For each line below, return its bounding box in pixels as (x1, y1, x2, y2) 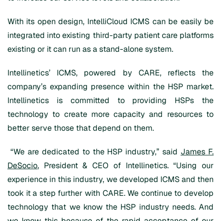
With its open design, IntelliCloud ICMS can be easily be (7, 16, 214, 27)
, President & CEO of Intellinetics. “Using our (37, 160, 214, 171)
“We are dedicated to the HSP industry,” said (7, 146, 181, 157)
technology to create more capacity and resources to (7, 109, 214, 119)
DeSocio (7, 160, 37, 171)
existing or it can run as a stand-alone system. (7, 43, 173, 54)
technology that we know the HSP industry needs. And (7, 201, 214, 212)
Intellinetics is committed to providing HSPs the (7, 95, 214, 106)
